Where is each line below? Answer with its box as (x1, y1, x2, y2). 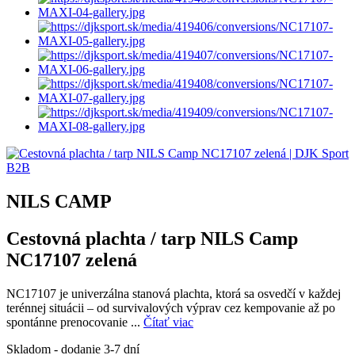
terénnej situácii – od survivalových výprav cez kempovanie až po (6, 300, 335, 315)
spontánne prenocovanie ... (6, 315, 143, 329)
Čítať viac (143, 315, 193, 329)
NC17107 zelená (6, 249, 137, 270)
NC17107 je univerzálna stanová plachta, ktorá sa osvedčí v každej (6, 286, 341, 300)
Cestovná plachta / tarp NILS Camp (6, 227, 298, 249)
